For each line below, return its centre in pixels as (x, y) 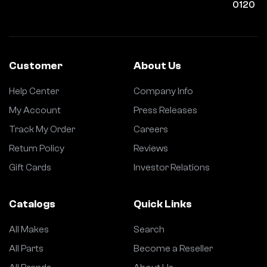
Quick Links (163, 204)
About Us (157, 66)
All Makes (29, 229)
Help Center (34, 91)
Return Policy (37, 148)
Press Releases (165, 110)
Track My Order (42, 129)
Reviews (151, 148)
